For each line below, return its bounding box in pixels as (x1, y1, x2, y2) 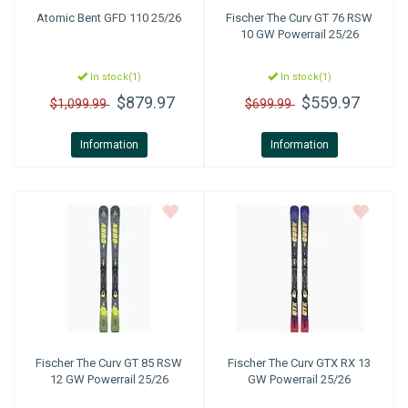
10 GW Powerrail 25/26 (240, 27, 359, 41)
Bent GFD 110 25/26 (75, 11, 181, 25)
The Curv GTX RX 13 (266, 356, 371, 370)
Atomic (36, 11, 75, 25)
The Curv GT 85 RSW (74, 356, 182, 370)
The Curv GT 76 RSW (264, 11, 372, 25)
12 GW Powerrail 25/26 (49, 372, 168, 386)
